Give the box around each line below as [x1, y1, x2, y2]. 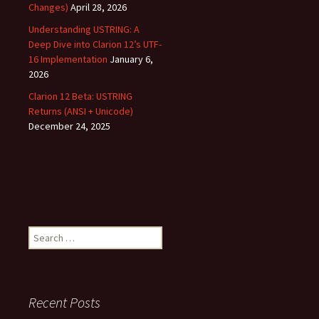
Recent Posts [28, 293, 100, 311]
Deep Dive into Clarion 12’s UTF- [28, 38, 162, 51]
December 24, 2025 [28, 120, 110, 132]
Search [28, 226, 58, 239]
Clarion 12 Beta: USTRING [28, 90, 132, 103]
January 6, [110, 53, 153, 66]
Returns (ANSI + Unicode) [28, 105, 133, 117]
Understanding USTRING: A [28, 23, 140, 36]
